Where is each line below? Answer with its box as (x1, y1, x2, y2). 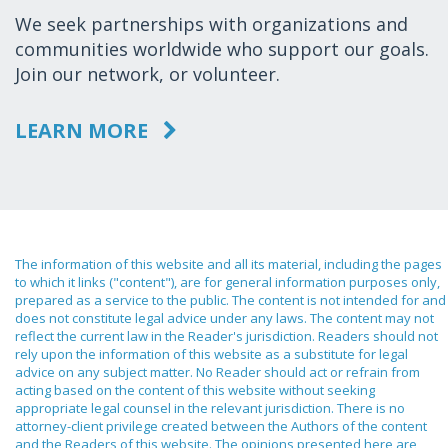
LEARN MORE (15, 116, 153, 144)
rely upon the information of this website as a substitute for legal (15, 344, 408, 363)
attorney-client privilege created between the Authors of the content (15, 416, 427, 435)
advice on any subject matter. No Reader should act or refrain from (15, 362, 420, 381)
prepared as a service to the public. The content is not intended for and (15, 290, 446, 309)
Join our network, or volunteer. (15, 61, 280, 86)
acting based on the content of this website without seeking (15, 380, 375, 399)
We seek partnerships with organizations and (15, 11, 408, 36)
